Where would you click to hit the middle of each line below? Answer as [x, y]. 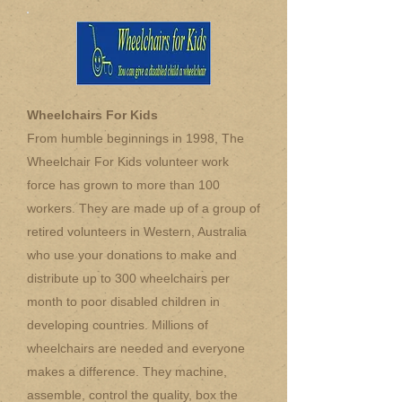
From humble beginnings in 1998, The [135, 138]
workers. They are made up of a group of [144, 208]
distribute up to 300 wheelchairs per [128, 278]
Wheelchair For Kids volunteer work [128, 162]
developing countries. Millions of [118, 325]
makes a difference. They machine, [127, 371]
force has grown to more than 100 [123, 185]
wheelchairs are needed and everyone [136, 348]
